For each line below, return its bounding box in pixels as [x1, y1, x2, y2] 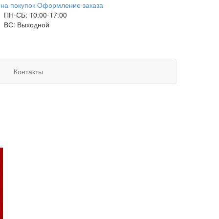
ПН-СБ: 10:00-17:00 [3, 10, 67, 20]
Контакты [14, 66, 43, 76]
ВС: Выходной [3, 20, 49, 29]
